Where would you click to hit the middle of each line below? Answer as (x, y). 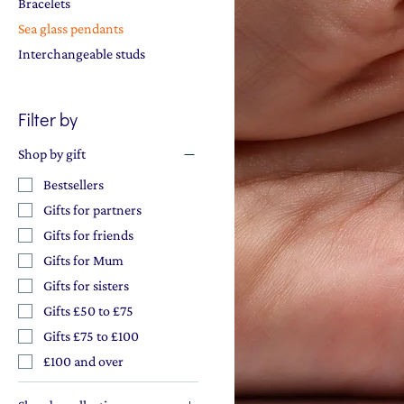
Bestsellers (73, 184)
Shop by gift (52, 154)
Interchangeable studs (82, 54)
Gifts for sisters (86, 285)
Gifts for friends (88, 234)
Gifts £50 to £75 (88, 310)
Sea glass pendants (71, 28)
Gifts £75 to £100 (91, 335)
